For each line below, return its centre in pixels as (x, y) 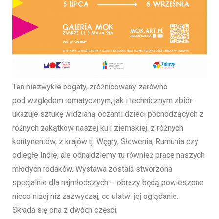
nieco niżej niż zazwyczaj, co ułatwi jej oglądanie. (95, 197)
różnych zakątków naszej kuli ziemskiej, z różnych (98, 128)
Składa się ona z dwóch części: (65, 210)
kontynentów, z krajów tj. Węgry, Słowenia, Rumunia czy (105, 142)
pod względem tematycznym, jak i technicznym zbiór (102, 101)
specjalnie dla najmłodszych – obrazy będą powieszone (108, 183)
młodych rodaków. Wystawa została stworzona (92, 169)
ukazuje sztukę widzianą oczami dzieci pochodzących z (108, 114)
